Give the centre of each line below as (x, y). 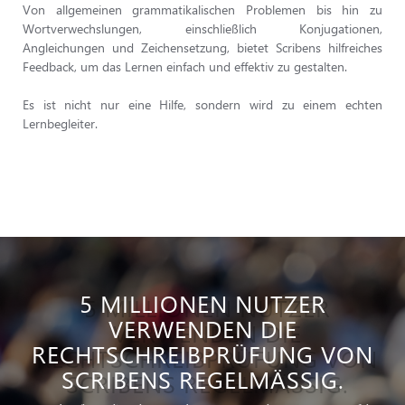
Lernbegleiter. (60, 123)
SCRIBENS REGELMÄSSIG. (199, 379)
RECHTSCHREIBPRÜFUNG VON (202, 354)
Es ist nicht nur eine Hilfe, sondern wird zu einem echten (202, 104)
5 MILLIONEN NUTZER (202, 303)
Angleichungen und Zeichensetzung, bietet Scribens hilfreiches (202, 47)
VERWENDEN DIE (202, 329)
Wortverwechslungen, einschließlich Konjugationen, (202, 28)
